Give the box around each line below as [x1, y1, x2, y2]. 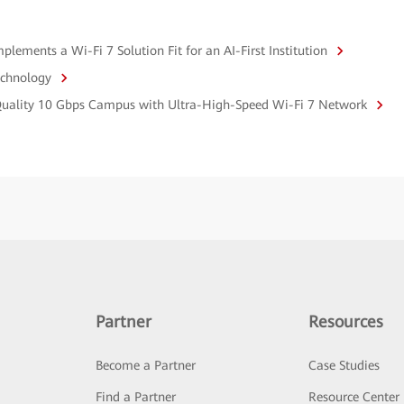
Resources [308, 312, 384, 332]
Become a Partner [95, 358, 196, 373]
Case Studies [308, 358, 381, 373]
